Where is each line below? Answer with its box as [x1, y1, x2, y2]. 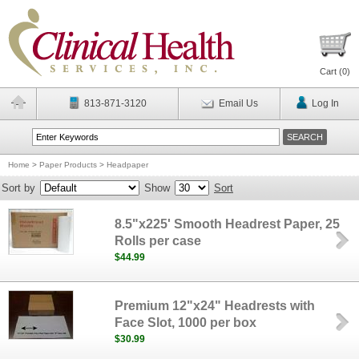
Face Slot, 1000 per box [115, 316, 257, 329]
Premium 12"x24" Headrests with [115, 299, 316, 313]
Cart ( [320, 67, 342, 76]
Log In [311, 98, 339, 109]
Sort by [2, 182, 35, 194]
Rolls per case [115, 234, 202, 248]
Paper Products [39, 160, 97, 169]
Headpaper [107, 160, 148, 169]
